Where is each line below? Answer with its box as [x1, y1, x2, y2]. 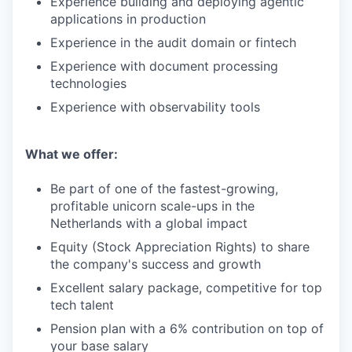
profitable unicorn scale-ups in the [50, 198, 255, 214]
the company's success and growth [50, 256, 261, 272]
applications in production [50, 11, 206, 27]
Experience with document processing [50, 58, 278, 74]
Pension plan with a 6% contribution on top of [50, 321, 324, 336]
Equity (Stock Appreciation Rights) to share [50, 239, 310, 255]
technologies [50, 75, 126, 91]
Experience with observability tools [50, 99, 260, 115]
